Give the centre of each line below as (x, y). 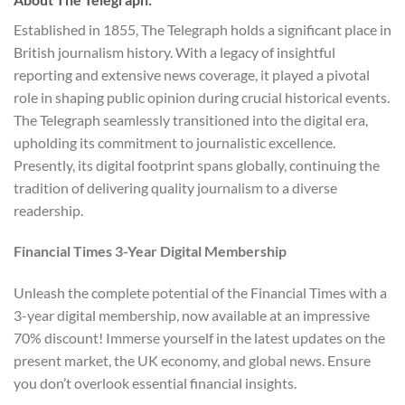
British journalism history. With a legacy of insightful (174, 52)
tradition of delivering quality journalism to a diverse (175, 187)
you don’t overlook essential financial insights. (155, 383)
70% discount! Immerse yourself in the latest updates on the (199, 338)
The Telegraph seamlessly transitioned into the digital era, (191, 119)
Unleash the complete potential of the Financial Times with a (200, 293)
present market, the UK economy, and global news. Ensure (192, 361)
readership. (48, 210)
